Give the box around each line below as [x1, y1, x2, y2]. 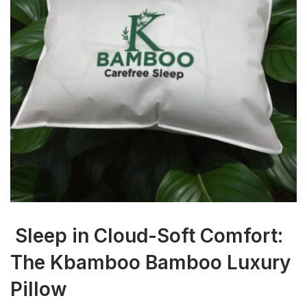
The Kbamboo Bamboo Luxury [10, 251, 291, 274]
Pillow [10, 278, 67, 301]
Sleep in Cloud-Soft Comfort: [10, 224, 283, 247]
